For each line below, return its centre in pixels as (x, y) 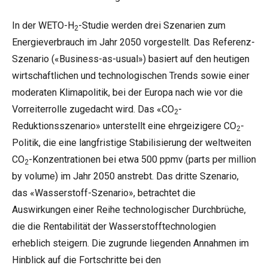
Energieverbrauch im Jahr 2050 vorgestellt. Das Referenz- (133, 42)
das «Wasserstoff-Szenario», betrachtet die (104, 193)
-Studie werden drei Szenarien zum (152, 25)
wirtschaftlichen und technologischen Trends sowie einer (131, 76)
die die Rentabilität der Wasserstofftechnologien (114, 226)
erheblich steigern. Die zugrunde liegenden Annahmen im (130, 243)
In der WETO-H (43, 25)
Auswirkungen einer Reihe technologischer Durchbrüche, (129, 210)
